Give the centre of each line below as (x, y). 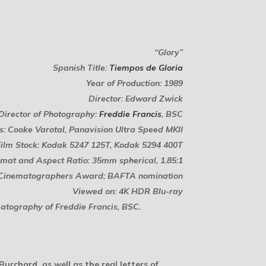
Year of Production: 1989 (134, 83)
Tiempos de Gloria (146, 68)
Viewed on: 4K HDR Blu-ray (128, 191)
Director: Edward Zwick (136, 99)
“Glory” (169, 52)
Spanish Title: (81, 68)
